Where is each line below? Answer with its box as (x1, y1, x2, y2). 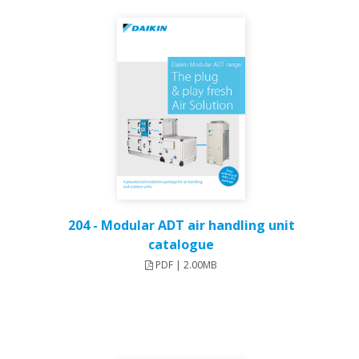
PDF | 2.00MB (153, 258, 217, 272)
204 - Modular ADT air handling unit (67, 216, 295, 235)
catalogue (148, 236, 214, 254)
